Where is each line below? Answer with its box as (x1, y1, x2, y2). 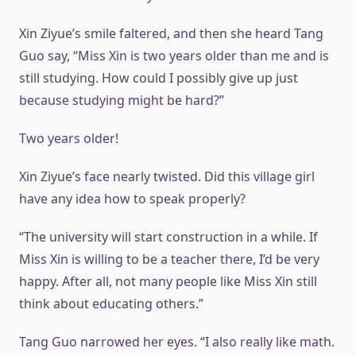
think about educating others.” (19, 295, 203, 313)
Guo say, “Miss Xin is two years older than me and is (19, 47, 329, 65)
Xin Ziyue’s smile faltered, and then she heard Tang (19, 25, 323, 43)
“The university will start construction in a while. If (19, 228, 318, 246)
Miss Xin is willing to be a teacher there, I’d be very (19, 250, 319, 269)
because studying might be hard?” (19, 91, 224, 110)
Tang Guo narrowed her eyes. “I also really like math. (19, 333, 335, 351)
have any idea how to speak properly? (19, 190, 246, 208)
